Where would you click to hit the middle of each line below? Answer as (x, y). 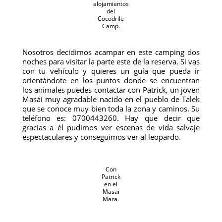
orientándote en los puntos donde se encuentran (111, 80)
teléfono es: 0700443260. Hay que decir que (111, 118)
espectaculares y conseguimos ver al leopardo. (101, 137)
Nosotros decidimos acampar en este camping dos (111, 52)
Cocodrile (111, 19)
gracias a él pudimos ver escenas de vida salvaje (111, 127)
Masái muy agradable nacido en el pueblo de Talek (111, 99)
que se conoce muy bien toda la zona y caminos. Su (111, 109)
